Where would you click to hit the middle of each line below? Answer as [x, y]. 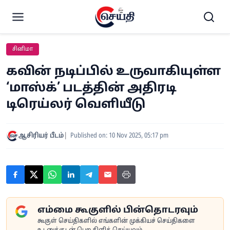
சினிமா [23, 49]
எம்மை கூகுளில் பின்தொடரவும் [118, 210]
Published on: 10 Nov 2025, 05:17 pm [119, 136]
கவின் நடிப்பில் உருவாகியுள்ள [113, 72]
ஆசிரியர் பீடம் [41, 136]
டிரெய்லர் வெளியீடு [76, 105]
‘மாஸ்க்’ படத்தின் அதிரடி [91, 88]
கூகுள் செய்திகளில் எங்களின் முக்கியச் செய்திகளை [116, 221]
